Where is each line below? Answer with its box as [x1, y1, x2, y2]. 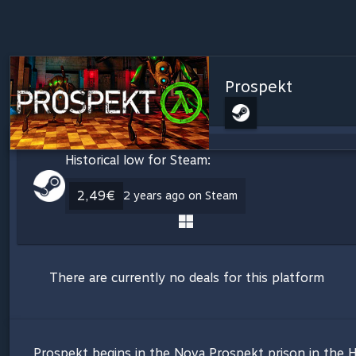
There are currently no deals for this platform [49, 269, 324, 285]
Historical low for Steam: [65, 152, 211, 168]
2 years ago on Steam [123, 188, 238, 202]
